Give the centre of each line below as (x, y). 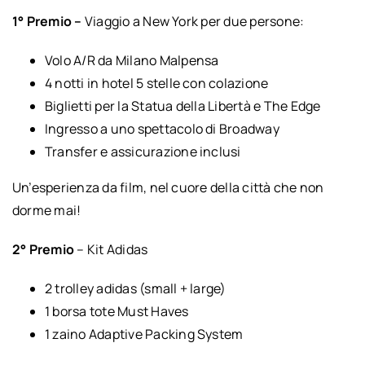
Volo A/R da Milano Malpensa (132, 60)
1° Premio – (48, 21)
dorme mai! (46, 210)
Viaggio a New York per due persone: (194, 21)
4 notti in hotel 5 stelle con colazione (156, 83)
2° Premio (43, 249)
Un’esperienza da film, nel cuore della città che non (168, 187)
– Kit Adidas (111, 249)
